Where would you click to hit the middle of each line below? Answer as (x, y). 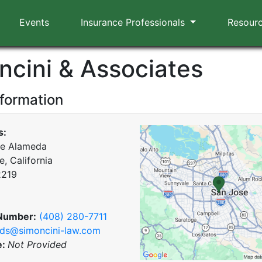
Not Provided (37, 244)
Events (34, 22)
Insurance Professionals (135, 22)
